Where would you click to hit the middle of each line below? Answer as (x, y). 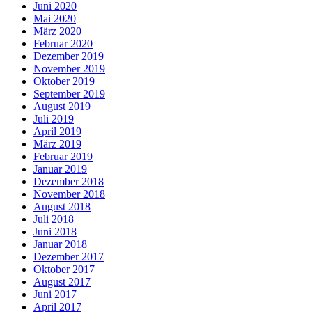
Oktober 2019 (64, 81)
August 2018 (62, 206)
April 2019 (57, 131)
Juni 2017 (55, 294)
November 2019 (69, 68)
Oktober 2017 (64, 269)
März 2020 (57, 31)
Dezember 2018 (69, 181)
